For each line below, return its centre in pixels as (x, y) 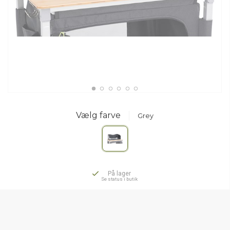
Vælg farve (98, 115)
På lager (119, 174)
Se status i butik (119, 179)
